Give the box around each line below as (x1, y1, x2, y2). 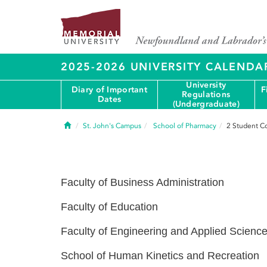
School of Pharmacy (153, 122, 216, 130)
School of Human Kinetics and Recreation (61, 250, 259, 262)
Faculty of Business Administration (61, 176, 224, 188)
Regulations (182, 89, 231, 100)
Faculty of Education (61, 201, 158, 213)
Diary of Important (71, 85, 147, 95)
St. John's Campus (83, 122, 141, 130)
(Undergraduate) (172, 99, 240, 109)
